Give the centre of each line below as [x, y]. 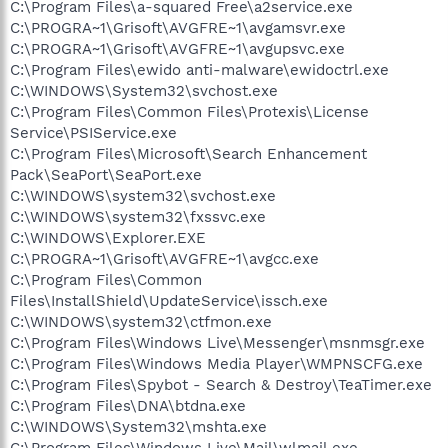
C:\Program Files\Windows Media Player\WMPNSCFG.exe [216, 363]
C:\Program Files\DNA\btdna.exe [128, 405]
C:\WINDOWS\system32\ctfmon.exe [141, 321]
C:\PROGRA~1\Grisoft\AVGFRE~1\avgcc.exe [164, 258]
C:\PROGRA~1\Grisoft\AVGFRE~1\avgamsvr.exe [178, 27]
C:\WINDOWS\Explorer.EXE [108, 237]
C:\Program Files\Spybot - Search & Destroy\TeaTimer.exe [221, 384]
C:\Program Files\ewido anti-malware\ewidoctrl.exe [199, 69]
